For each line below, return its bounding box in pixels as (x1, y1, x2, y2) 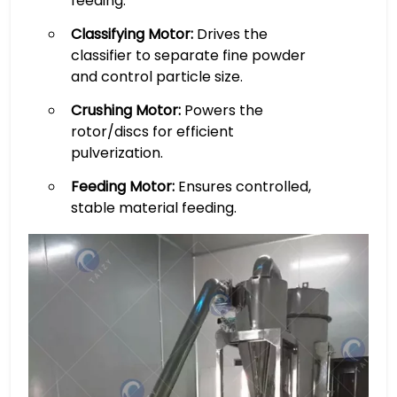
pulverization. (70, 142, 163, 163)
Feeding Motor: (70, 175, 175, 197)
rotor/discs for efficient (70, 121, 234, 142)
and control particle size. (70, 66, 243, 87)
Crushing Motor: (70, 99, 181, 121)
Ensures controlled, (174, 175, 311, 197)
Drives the (192, 23, 268, 44)
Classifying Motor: (70, 23, 193, 44)
